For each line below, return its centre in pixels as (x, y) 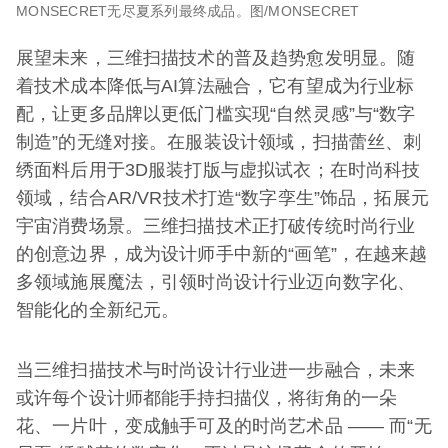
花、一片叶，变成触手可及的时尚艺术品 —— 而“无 (224, 425)
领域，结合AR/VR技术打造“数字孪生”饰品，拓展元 (222, 197)
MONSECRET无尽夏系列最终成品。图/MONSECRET (188, 10)
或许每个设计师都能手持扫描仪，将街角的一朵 (207, 397)
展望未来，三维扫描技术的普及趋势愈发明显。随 (216, 57)
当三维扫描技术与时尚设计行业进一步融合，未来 (216, 369)
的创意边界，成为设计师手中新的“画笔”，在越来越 (222, 253)
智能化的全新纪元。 (98, 309)
